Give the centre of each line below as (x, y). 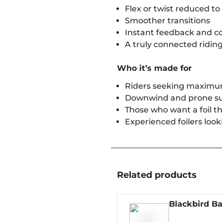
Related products (157, 175)
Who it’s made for (154, 68)
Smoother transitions (167, 21)
